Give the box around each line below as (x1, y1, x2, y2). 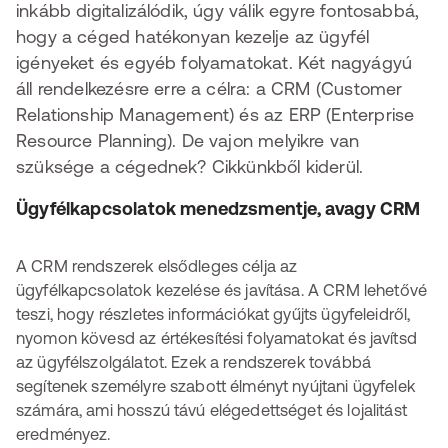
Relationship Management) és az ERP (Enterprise (16, 104, 415, 125)
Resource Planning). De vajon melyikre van (16, 130, 360, 151)
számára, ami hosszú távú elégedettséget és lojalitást (16, 401, 407, 419)
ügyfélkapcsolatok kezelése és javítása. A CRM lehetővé (16, 281, 428, 299)
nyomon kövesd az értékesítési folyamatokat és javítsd (16, 329, 417, 347)
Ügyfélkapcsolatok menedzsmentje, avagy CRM (16, 198, 421, 219)
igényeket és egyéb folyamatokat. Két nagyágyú (16, 52, 413, 73)
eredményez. (16, 425, 111, 443)
